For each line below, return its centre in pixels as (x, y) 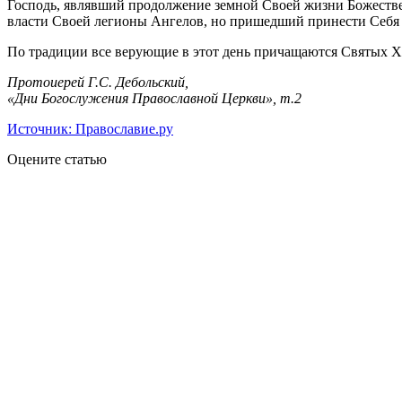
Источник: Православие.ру (90, 128)
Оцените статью (57, 159)
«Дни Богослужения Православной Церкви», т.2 (154, 98)
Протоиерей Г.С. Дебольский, (98, 82)
